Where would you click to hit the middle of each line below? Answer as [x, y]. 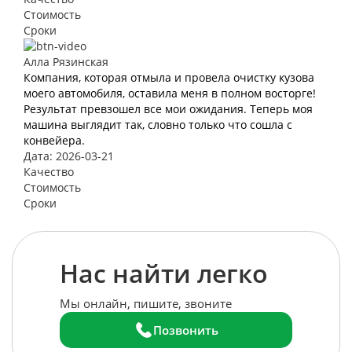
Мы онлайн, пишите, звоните [146, 303]
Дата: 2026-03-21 [69, 156]
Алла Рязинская [66, 61]
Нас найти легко [164, 273]
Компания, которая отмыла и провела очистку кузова [169, 77]
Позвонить [185, 330]
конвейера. [54, 140]
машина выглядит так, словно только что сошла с [158, 124]
